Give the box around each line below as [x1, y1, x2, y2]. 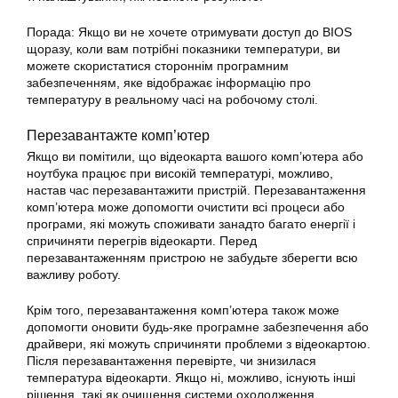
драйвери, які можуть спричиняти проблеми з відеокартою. [27, 337, 370, 351]
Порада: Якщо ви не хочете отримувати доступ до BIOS [27, 25, 352, 39]
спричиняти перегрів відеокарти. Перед [27, 234, 257, 248]
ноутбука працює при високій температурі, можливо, [27, 166, 333, 180]
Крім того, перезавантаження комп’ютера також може [27, 303, 339, 317]
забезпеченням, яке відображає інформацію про [27, 76, 311, 90]
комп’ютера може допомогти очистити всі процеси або [27, 200, 345, 214]
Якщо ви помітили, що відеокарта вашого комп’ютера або [27, 149, 363, 163]
